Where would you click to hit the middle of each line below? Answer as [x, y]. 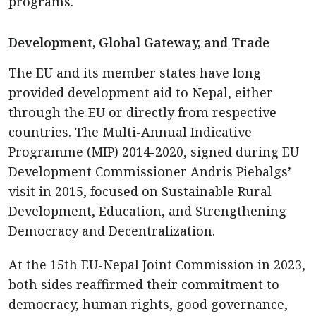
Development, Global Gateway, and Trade [139, 42]
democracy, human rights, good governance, [148, 304]
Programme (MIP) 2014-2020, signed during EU [154, 152]
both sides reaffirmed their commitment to [144, 284]
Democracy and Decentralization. [112, 231]
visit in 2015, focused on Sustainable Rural [140, 191]
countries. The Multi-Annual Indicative [130, 132]
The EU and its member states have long [135, 73]
